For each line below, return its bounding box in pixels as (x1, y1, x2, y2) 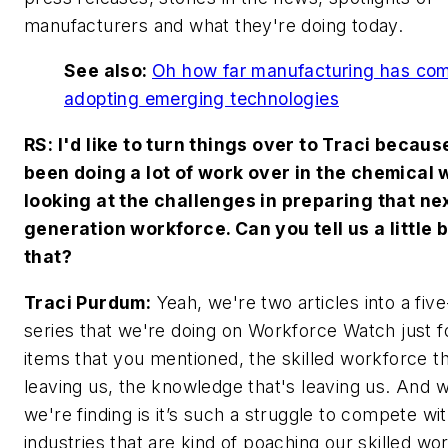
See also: (64, 60, 152, 82)
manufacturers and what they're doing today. (24, 14, 404, 36)
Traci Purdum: (24, 291, 152, 313)
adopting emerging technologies (64, 88, 339, 110)
